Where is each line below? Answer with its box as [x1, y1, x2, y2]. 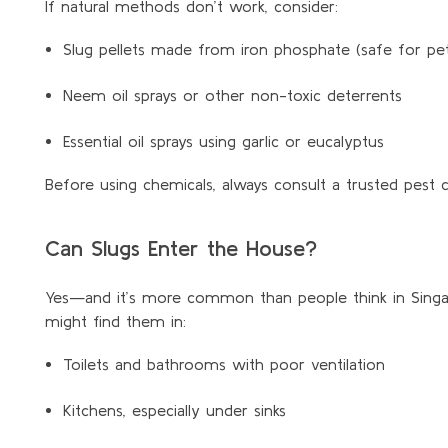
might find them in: [45, 311, 186, 330]
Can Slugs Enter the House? [45, 235, 317, 260]
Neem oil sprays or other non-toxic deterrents [62, 85, 402, 104]
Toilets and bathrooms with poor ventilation [62, 354, 385, 373]
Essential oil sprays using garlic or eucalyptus [62, 131, 384, 150]
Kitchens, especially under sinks [62, 400, 286, 419]
